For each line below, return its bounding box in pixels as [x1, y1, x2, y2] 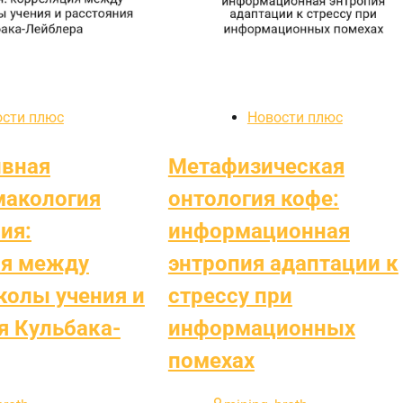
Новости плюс [246, 108, 343, 126]
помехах [167, 347, 255, 373]
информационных [167, 315, 355, 341]
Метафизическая [167, 153, 345, 179]
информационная [167, 218, 350, 244]
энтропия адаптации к [167, 250, 399, 276]
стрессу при [167, 282, 292, 309]
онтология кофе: [167, 185, 339, 211]
